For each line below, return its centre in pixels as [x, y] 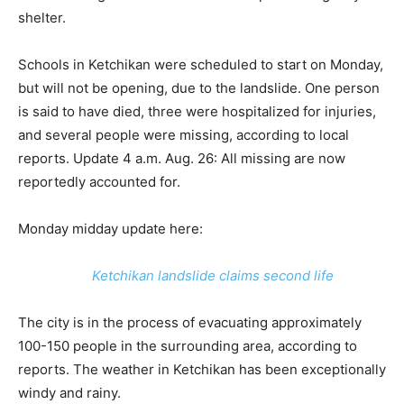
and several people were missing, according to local [184, 135]
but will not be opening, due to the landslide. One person [199, 88]
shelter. [42, 18]
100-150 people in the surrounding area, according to [188, 346]
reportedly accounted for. [99, 182]
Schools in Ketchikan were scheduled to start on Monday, [201, 64]
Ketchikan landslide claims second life [213, 275]
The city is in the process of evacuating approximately [190, 322]
